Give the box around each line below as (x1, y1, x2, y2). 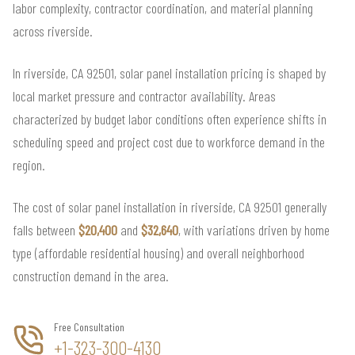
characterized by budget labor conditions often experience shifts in (13, 110, 326, 128)
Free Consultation (54, 320, 124, 334)
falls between (13, 221, 78, 239)
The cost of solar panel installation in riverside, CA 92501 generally (13, 198, 326, 216)
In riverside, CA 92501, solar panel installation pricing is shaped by (13, 64, 326, 82)
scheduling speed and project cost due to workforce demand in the (13, 133, 325, 151)
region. (13, 156, 45, 174)
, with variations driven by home (178, 221, 330, 239)
